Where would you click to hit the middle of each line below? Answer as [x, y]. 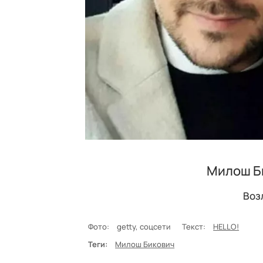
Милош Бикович [145, 245]
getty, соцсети [146, 227]
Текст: [194, 227]
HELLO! [226, 227]
